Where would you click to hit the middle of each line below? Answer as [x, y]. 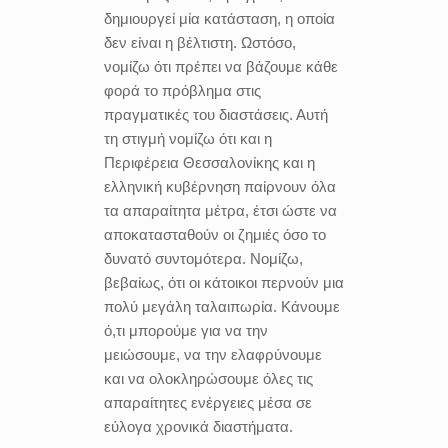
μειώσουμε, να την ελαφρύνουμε [213, 354]
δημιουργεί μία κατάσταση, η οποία [219, 18]
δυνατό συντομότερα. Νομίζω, [203, 258]
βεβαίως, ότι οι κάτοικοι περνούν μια [224, 282]
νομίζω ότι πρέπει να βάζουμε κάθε [221, 66]
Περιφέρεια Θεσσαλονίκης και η [209, 162]
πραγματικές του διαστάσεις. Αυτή [216, 114]
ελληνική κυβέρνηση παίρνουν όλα [220, 186]
